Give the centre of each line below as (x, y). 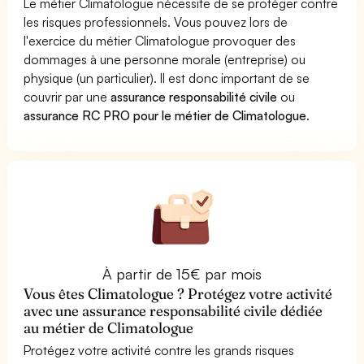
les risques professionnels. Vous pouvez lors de (156, 22)
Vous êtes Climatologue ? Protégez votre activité (178, 293)
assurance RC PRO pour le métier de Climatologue (165, 115)
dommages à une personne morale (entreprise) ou (165, 59)
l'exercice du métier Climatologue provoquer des (160, 40)
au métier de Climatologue (109, 327)
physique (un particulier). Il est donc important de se (167, 78)
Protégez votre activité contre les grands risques (159, 350)
